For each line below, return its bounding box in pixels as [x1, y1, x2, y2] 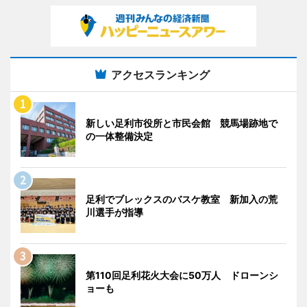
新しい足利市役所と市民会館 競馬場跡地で [86, 117, 278, 130]
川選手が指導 [86, 206, 143, 219]
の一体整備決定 [86, 130, 153, 143]
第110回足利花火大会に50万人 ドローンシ [86, 269, 278, 282]
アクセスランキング [111, 68, 210, 82]
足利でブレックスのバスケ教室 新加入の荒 [86, 193, 278, 206]
